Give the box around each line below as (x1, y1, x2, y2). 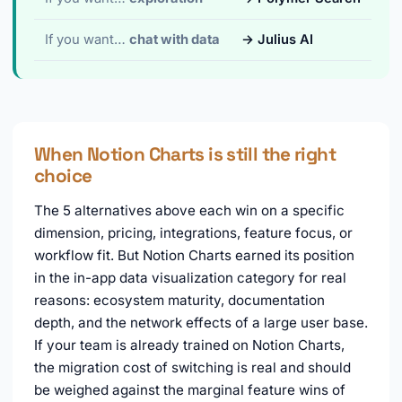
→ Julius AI (241, 31, 313, 48)
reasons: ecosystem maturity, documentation (34, 292, 325, 310)
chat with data (129, 31, 220, 48)
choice (34, 164, 92, 188)
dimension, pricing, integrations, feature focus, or (34, 224, 353, 242)
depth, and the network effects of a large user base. (34, 314, 368, 332)
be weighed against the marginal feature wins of (34, 381, 345, 399)
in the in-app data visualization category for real (34, 269, 346, 287)
